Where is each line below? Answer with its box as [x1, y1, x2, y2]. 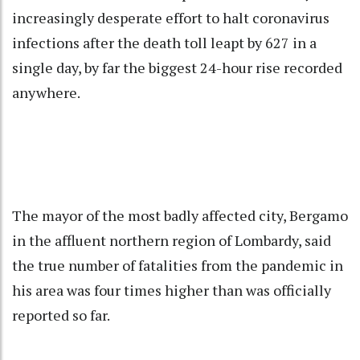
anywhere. [12, 83, 80, 103]
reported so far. [12, 305, 110, 325]
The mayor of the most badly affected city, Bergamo [12, 206, 348, 226]
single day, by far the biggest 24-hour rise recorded [12, 58, 342, 78]
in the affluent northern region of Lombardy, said [12, 231, 331, 251]
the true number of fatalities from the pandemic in [12, 256, 343, 276]
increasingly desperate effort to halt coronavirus [12, 8, 329, 28]
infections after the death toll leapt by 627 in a [12, 33, 317, 53]
